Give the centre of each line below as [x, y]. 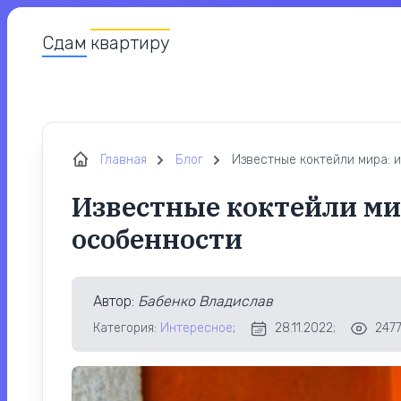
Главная [124, 160]
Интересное [196, 328]
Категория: [127, 328]
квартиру [130, 43]
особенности [157, 239]
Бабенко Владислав [205, 301]
